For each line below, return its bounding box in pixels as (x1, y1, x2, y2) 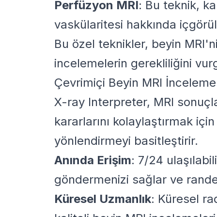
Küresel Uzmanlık (54, 191, 151, 206)
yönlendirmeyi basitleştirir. (54, 133, 198, 148)
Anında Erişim (54, 153, 131, 167)
